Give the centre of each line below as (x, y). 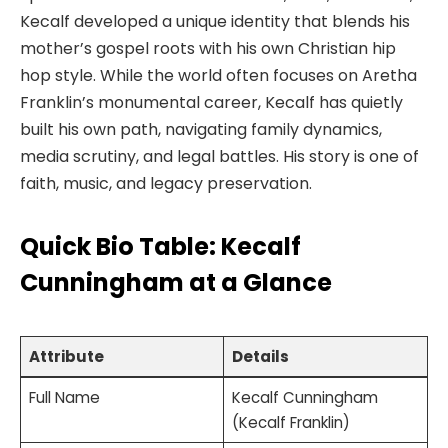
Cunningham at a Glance (176, 283)
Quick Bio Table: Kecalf (160, 247)
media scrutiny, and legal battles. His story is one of (219, 156)
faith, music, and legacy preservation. (166, 183)
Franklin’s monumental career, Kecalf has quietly (211, 102)
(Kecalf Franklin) (290, 422)
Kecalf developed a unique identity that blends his (215, 21)
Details (260, 356)
